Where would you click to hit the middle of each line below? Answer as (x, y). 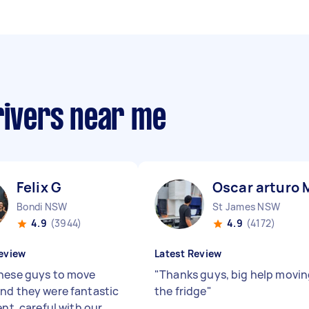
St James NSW (246, 207)
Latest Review (188, 253)
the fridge (181, 291)
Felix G (39, 187)
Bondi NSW (42, 207)
